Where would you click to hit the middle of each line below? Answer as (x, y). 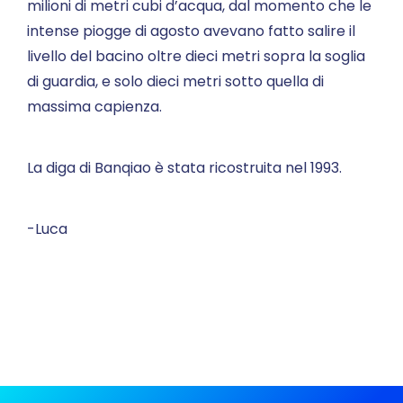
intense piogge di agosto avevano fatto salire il (191, 31)
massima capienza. (94, 107)
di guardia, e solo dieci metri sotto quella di (175, 81)
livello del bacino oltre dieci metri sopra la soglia (196, 56)
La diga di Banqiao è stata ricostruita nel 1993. (184, 168)
